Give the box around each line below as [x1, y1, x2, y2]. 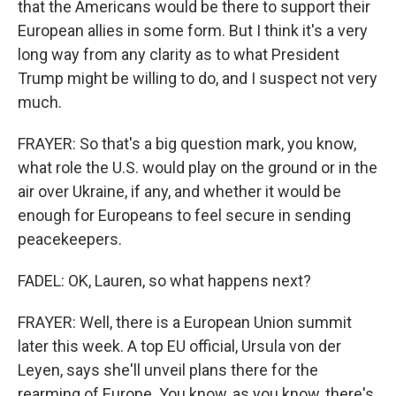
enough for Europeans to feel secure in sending [18, 206, 351, 225]
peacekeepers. [18, 230, 122, 249]
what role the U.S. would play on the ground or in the [18, 158, 377, 178]
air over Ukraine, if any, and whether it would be [18, 182, 341, 202]
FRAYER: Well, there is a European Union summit [18, 313, 352, 332]
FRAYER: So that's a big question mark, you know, [18, 134, 356, 154]
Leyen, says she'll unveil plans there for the [18, 361, 318, 380]
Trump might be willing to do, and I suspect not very [18, 69, 377, 88]
